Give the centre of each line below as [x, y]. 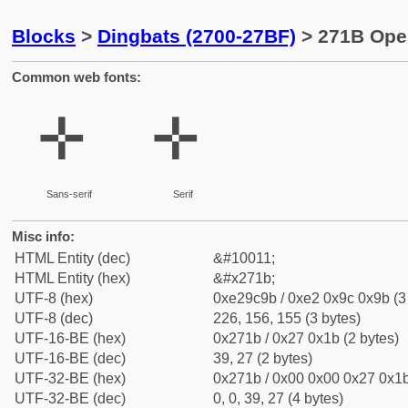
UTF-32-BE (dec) [70, 398]
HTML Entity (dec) [72, 258]
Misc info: [43, 236]
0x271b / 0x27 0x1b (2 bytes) [306, 338]
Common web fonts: [76, 77]
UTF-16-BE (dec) [70, 358]
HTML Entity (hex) [72, 278]
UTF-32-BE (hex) [70, 378]
